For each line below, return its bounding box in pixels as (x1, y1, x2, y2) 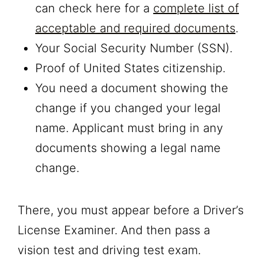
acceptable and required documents (35, 21, 235, 35)
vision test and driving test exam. (18, 242, 204, 257)
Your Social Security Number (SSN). (35, 41, 232, 55)
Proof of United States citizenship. (35, 60, 225, 75)
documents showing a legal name (35, 140, 221, 155)
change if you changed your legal (35, 100, 221, 115)
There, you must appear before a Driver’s (18, 203, 244, 217)
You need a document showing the (35, 80, 228, 95)
